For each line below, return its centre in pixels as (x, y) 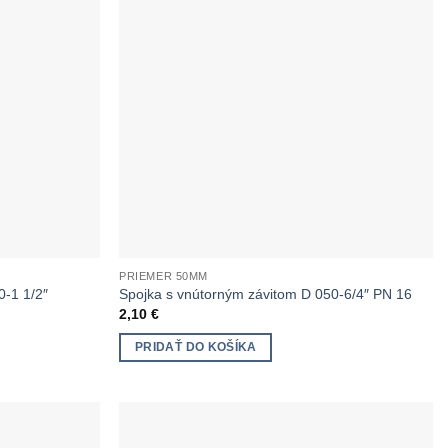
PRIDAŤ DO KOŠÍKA (196, 346)
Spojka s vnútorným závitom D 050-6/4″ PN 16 (266, 294)
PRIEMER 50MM (163, 275)
